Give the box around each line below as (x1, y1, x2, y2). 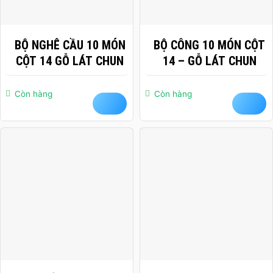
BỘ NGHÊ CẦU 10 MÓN (14, 38, 126, 53)
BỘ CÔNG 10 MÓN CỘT (154, 38, 265, 53)
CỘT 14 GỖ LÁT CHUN (16, 54, 124, 69)
